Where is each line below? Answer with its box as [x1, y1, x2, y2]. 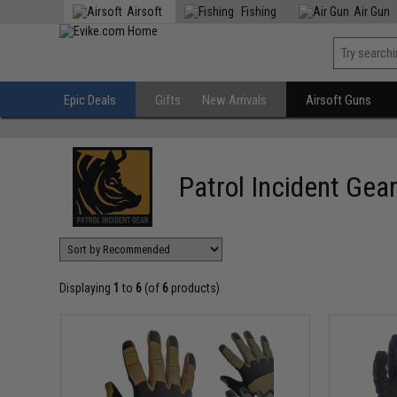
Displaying [59, 281, 114, 295]
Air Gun [354, 4, 391, 19]
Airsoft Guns [306, 92, 372, 108]
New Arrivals [202, 92, 268, 108]
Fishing [238, 4, 277, 19]
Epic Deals [64, 92, 117, 108]
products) [168, 281, 221, 295]
